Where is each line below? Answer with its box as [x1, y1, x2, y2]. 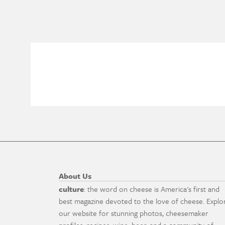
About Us [58, 170, 91, 181]
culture [58, 183, 84, 195]
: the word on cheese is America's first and [83, 183, 219, 195]
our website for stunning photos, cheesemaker [58, 207, 208, 219]
